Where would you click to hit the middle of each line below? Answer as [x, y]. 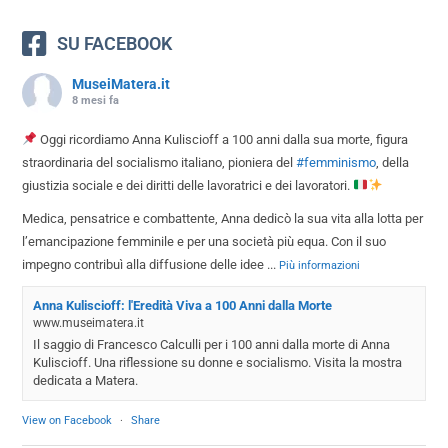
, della [393, 162]
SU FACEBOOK [115, 43]
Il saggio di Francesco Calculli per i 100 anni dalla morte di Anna [212, 344]
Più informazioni [320, 265]
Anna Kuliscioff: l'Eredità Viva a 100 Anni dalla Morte [183, 305]
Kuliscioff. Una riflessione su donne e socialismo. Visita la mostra [218, 362]
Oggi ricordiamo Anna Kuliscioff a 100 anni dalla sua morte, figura [223, 139]
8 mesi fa [96, 100]
